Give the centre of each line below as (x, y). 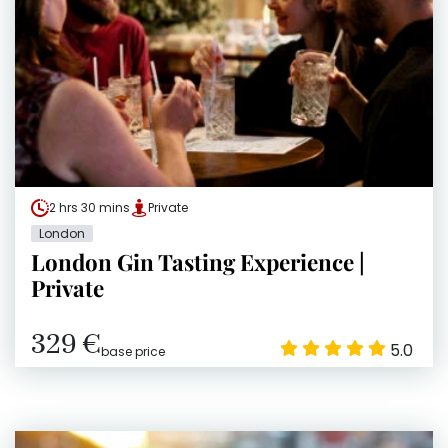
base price (133, 351)
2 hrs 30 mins (89, 207)
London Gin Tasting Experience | (198, 261)
